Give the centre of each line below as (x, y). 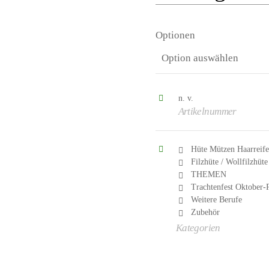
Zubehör (205, 212)
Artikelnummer (207, 111)
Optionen (175, 35)
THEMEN (208, 174)
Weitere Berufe (216, 199)
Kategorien (198, 228)
